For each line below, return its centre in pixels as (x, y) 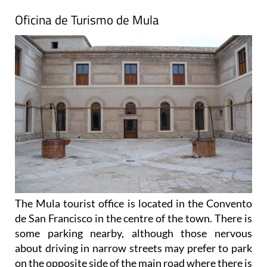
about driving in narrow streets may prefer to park (133, 248)
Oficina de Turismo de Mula (87, 20)
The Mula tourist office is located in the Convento (133, 203)
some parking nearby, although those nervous (133, 233)
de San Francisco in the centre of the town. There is (133, 218)
